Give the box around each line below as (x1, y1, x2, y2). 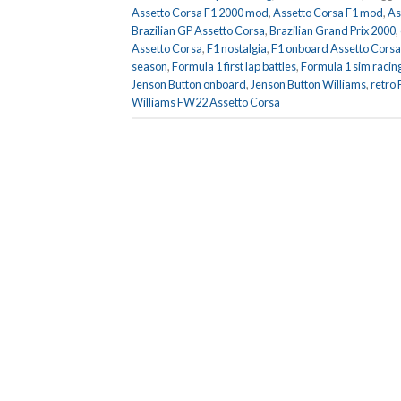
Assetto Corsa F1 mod (273, 4, 383, 20)
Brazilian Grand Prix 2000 (269, 22, 396, 38)
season (132, 58, 167, 73)
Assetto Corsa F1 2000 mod (132, 4, 269, 20)
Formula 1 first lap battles (172, 58, 296, 73)
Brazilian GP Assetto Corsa (132, 22, 265, 38)
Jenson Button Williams (251, 76, 366, 91)
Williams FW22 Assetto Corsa (132, 94, 280, 109)
